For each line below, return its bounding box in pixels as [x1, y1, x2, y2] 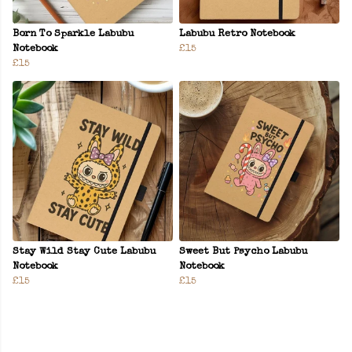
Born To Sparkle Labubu [13, 29, 134, 40]
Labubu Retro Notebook [179, 29, 295, 40]
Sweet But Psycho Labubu [179, 247, 307, 258]
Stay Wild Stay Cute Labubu [13, 247, 156, 258]
